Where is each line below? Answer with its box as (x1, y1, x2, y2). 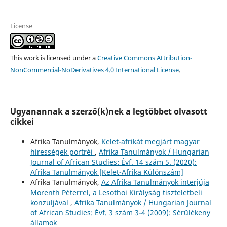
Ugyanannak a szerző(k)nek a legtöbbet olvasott (10, 105, 207, 117)
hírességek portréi (30, 146, 95, 157)
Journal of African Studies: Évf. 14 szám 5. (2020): (30, 157, 197, 167)
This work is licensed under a (10, 53, 97, 62)
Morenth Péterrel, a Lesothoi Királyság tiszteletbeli (30, 187, 202, 197)
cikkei (10, 116, 34, 127)
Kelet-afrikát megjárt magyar (101, 136, 200, 146)
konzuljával (30, 197, 70, 207)
